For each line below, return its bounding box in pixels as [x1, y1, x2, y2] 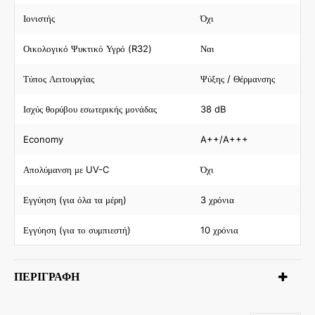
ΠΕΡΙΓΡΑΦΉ [14, 269, 79, 283]
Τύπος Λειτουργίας [23, 73, 94, 84]
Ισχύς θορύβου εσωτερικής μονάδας [23, 103, 157, 115]
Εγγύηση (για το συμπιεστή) [23, 224, 131, 236]
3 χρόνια [200, 194, 234, 205]
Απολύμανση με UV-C [23, 164, 109, 175]
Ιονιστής [23, 13, 55, 24]
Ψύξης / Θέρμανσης [200, 73, 275, 84]
